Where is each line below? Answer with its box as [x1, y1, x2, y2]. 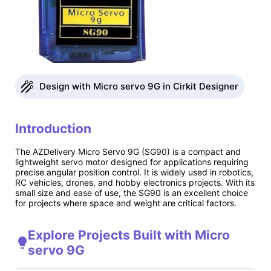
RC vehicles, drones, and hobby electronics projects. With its [15, 177, 255, 188]
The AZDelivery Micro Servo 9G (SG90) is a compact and [15, 146, 241, 157]
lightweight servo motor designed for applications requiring [15, 157, 249, 168]
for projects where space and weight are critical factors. [15, 198, 237, 209]
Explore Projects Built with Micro [27, 227, 230, 243]
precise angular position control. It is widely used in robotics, [15, 167, 253, 178]
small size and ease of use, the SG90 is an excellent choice [15, 188, 248, 198]
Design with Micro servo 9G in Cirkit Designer [39, 80, 238, 92]
